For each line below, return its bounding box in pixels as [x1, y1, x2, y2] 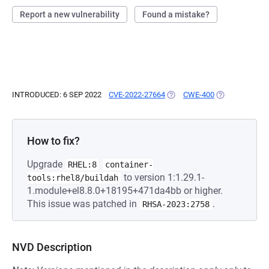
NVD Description [12, 241, 92, 253]
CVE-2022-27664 [109, 90, 165, 99]
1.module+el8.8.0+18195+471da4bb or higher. [27, 185, 223, 196]
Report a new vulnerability [20, 10, 119, 19]
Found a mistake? [142, 10, 210, 19]
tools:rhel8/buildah [27, 173, 118, 183]
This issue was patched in [27, 198, 139, 210]
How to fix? [27, 134, 80, 147]
